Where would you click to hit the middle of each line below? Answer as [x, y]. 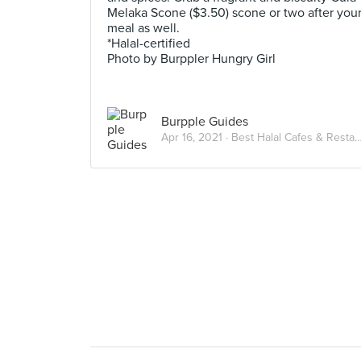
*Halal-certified [149, 44]
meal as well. [143, 28]
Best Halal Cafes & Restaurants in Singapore [293, 137]
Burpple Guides [205, 121]
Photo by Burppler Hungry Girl [191, 59]
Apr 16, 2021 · [196, 137]
